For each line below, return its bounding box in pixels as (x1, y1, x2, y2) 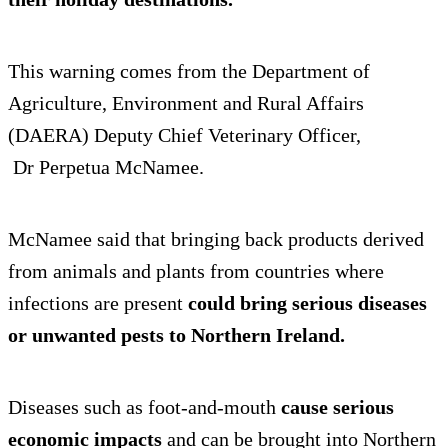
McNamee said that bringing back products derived (8, 228, 424, 251)
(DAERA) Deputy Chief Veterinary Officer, (8, 124, 361, 147)
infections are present (8, 292, 188, 315)
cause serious (276, 396, 394, 419)
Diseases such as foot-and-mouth (8, 396, 276, 419)
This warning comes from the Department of (8, 60, 370, 83)
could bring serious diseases (188, 292, 427, 315)
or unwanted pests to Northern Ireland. (8, 324, 345, 347)
